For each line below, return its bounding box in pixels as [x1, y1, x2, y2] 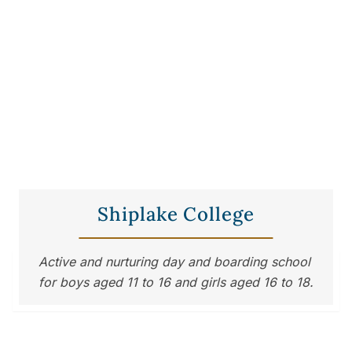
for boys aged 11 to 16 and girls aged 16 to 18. [38, 274, 313, 290]
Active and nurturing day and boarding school [38, 254, 310, 269]
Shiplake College [97, 202, 255, 226]
